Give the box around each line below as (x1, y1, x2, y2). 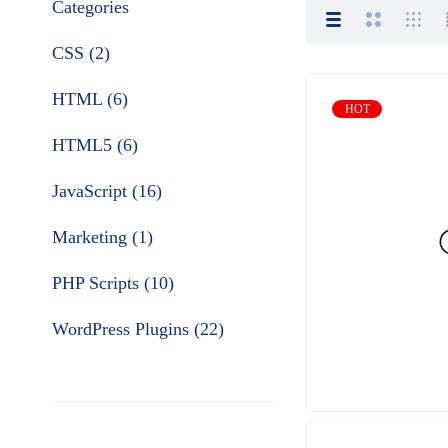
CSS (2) (52, 43, 110, 63)
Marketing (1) (52, 227, 153, 247)
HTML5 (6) (52, 135, 138, 155)
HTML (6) (52, 89, 128, 109)
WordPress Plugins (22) (52, 319, 224, 339)
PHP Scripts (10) (52, 273, 174, 293)
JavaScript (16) (52, 181, 162, 201)
